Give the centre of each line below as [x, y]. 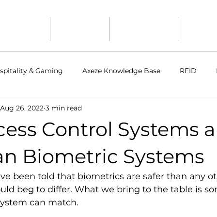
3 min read [64, 108]
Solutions [22, 29]
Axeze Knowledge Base [121, 70]
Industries [80, 29]
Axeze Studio [144, 29]
